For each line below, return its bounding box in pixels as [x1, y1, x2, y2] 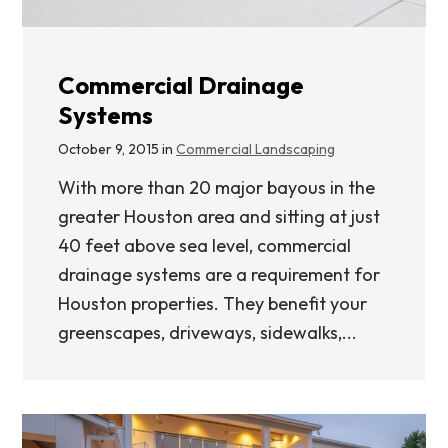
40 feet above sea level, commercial [58, 233, 351, 257]
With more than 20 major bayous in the [58, 175, 375, 199]
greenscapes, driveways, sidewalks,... [58, 320, 357, 344]
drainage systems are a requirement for [58, 262, 380, 286]
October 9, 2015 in [58, 139, 176, 158]
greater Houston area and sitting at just [58, 204, 380, 228]
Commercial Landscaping [176, 139, 335, 158]
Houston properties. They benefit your [58, 291, 367, 315]
